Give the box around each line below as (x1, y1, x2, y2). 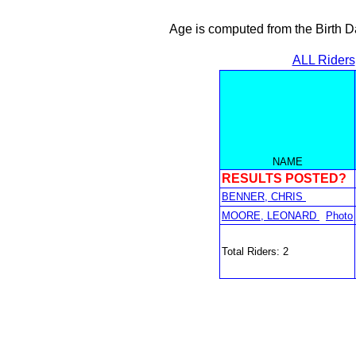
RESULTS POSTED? (222, 172, 346, 185)
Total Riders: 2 (222, 246, 288, 257)
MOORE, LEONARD (222, 210, 319, 222)
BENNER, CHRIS (222, 191, 306, 203)
